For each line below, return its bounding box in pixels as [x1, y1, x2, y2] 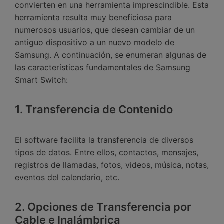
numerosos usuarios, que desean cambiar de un [15, 25, 195, 35]
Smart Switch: [15, 75, 68, 85]
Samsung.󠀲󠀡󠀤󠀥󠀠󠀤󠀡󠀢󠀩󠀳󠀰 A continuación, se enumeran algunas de [15, 50, 206, 60]
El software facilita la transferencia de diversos [15, 135, 193, 145]
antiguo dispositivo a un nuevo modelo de [15, 37, 174, 48]
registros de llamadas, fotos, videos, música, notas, [15, 160, 209, 170]
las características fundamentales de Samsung [15, 62, 190, 73]
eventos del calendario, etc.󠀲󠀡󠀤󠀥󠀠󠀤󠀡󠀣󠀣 [15, 172, 119, 183]
